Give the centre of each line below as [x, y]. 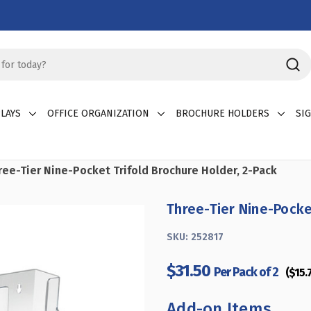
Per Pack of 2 [246, 272]
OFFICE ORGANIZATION [98, 114]
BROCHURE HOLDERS [222, 114]
